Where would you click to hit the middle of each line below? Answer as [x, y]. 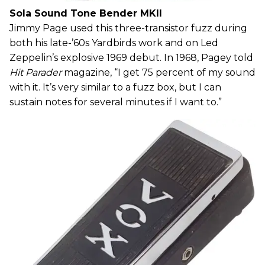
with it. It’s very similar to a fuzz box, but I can [115, 87]
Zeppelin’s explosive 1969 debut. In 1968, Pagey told [131, 57]
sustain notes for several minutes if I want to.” [116, 102]
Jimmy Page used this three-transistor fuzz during [128, 28]
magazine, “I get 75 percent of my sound [160, 72]
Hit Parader [37, 72]
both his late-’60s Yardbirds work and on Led [114, 43]
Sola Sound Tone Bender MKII [86, 13]
